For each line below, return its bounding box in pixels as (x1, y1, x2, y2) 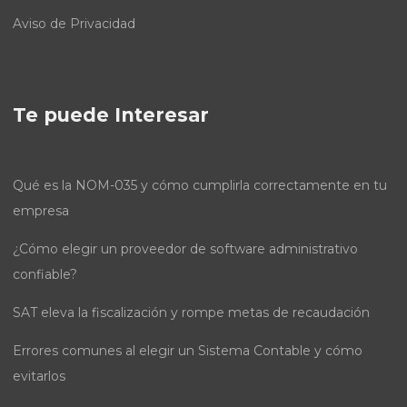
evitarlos (13, 368, 65, 385)
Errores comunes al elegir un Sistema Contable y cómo (13, 342, 362, 360)
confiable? (13, 266, 77, 283)
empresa (13, 203, 69, 220)
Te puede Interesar (13, 104, 209, 127)
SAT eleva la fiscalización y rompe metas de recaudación (13, 304, 370, 322)
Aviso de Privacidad (13, 15, 135, 33)
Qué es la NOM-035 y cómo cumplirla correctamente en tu (13, 177, 387, 194)
